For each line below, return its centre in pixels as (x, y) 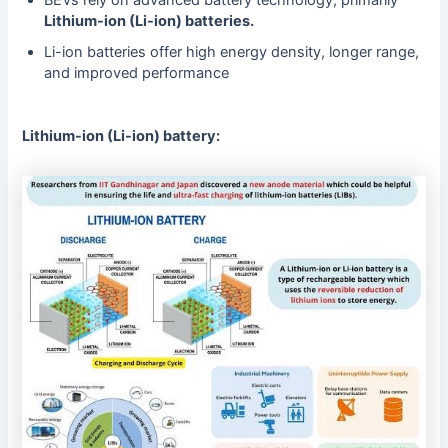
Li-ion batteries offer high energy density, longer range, (232, 51)
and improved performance (137, 72)
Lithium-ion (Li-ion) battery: (121, 135)
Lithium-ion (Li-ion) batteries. (149, 20)
